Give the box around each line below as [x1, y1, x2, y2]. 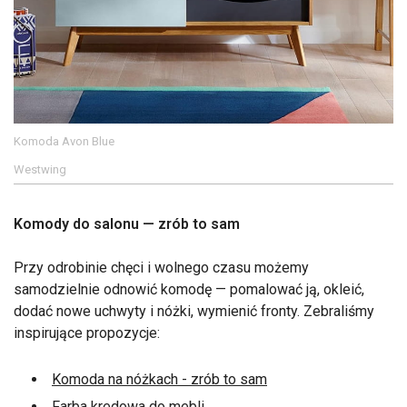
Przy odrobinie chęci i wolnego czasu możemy [14, 259, 309, 277]
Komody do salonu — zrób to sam [14, 215, 240, 233]
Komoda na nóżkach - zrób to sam [52, 371, 267, 389]
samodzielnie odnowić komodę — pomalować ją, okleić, [14, 281, 364, 299]
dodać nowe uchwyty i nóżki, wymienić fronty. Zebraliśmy [14, 303, 374, 321]
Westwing [14, 163, 66, 177]
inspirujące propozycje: [14, 324, 160, 342]
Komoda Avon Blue [14, 134, 114, 149]
